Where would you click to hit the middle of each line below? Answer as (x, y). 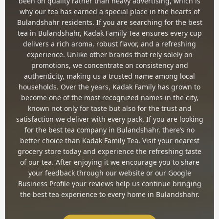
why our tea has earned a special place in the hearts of (109, 11)
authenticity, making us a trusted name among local (109, 76)
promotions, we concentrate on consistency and (109, 65)
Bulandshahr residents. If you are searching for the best (109, 22)
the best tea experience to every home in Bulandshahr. (109, 194)
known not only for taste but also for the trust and (109, 108)
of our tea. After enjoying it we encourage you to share (109, 162)
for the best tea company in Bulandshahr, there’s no (109, 130)
